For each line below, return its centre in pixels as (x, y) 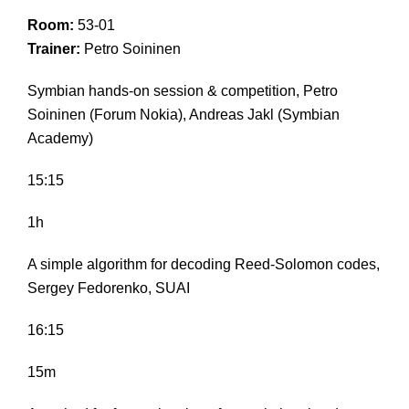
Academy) (60, 139)
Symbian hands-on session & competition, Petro (183, 91)
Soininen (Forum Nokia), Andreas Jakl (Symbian (184, 115)
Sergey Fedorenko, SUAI (109, 288)
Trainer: (54, 49)
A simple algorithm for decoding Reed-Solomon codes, (204, 265)
